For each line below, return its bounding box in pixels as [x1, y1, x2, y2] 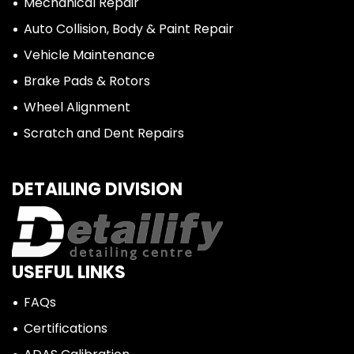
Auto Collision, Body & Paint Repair [24, 20, 234, 38]
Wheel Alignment [24, 98, 130, 116]
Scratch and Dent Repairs [24, 124, 184, 142]
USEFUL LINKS [12, 260, 126, 284]
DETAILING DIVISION [12, 177, 183, 201]
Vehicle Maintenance [24, 46, 155, 64]
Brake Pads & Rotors [24, 72, 150, 90]
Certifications [24, 319, 107, 337]
